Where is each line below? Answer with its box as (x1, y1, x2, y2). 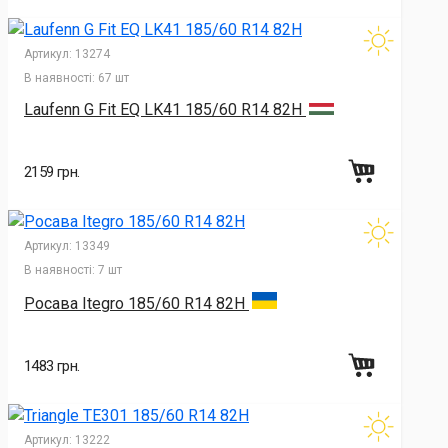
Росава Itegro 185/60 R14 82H (24, 293, 249, 313)
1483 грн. (24, 356, 80, 375)
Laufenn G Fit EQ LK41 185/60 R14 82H (24, 100, 306, 120)
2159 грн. (24, 163, 80, 182)
